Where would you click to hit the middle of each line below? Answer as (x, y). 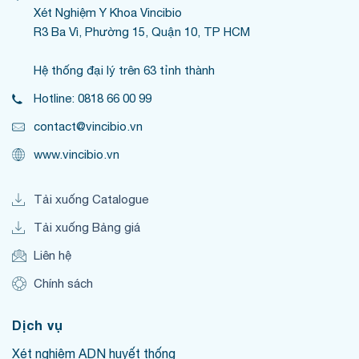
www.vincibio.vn (77, 155)
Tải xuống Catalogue (91, 200)
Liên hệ (52, 256)
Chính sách (63, 284)
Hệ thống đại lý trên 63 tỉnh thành (124, 71)
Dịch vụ (38, 325)
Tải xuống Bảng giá (87, 228)
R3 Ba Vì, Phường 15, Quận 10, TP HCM (142, 32)
